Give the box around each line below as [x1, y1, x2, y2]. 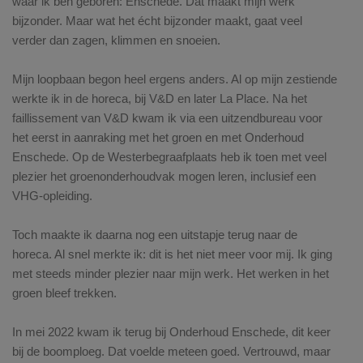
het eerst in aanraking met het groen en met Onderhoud [12, 130, 304, 145]
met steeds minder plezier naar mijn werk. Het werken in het [12, 267, 329, 281]
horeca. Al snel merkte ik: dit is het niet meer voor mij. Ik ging [12, 247, 332, 262]
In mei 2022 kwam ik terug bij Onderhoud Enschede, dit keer [12, 325, 331, 340]
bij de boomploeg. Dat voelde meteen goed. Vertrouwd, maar [12, 344, 331, 359]
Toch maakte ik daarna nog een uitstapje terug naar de [12, 228, 297, 242]
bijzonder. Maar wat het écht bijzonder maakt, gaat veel [12, 14, 302, 28]
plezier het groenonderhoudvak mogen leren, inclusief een [12, 169, 316, 184]
